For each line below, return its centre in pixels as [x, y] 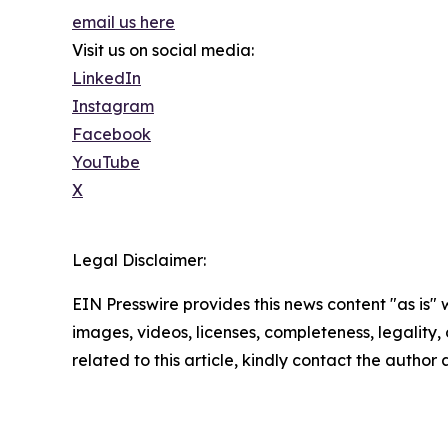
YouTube [106, 162]
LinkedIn [106, 78]
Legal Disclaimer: [139, 260]
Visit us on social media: [163, 50]
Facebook [111, 134]
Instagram [113, 106]
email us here [123, 22]
